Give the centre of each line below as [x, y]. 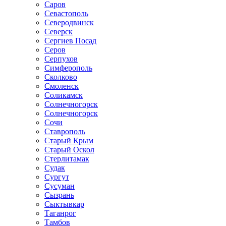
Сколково [61, 77]
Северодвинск [69, 22]
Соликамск [64, 95]
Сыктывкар [64, 204]
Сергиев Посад [70, 41]
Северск [59, 32]
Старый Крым [69, 140]
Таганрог [60, 213]
